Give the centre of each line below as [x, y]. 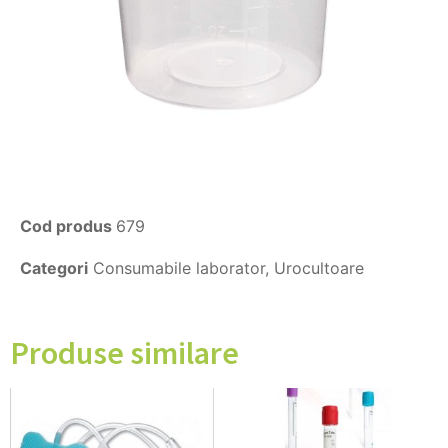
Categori [54, 268]
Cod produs [68, 226]
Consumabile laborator [179, 268]
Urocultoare [319, 268]
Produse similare [124, 353]
